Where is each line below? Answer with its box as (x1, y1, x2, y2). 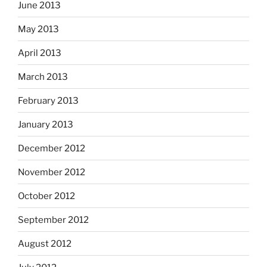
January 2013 (18, 119, 73, 130)
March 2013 (18, 71, 68, 82)
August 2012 (18, 238, 72, 249)
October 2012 (18, 190, 75, 201)
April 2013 (18, 47, 61, 58)
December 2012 (18, 142, 85, 154)
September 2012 (18, 214, 89, 225)
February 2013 (18, 95, 79, 106)
